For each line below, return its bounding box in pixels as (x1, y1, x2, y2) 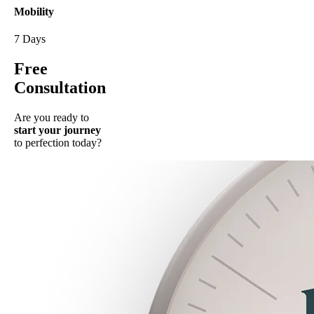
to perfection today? (14, 137, 102, 149)
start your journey (14, 124, 101, 137)
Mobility (14, 6, 54, 18)
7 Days (14, 33, 46, 46)
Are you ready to (14, 111, 89, 124)
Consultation (14, 78, 106, 97)
